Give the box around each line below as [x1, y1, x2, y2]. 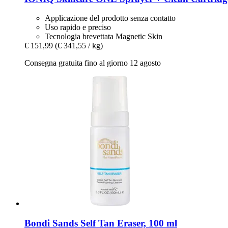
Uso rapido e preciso [45, 23, 111, 32]
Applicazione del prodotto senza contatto [45, 14, 176, 23]
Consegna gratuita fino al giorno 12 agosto [24, 59, 161, 68]
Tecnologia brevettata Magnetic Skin [45, 32, 162, 41]
